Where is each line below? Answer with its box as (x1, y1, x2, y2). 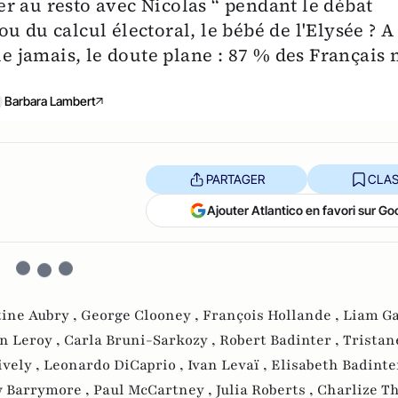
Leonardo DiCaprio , (44, 355, 187, 376)
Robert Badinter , (219, 330, 343, 351)
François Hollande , (203, 306, 343, 326)
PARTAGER (205, 171, 265, 187)
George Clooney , (81, 306, 203, 326)
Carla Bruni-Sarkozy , (64, 330, 219, 351)
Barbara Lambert (4, 93, 96, 109)
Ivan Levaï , (187, 355, 271, 376)
